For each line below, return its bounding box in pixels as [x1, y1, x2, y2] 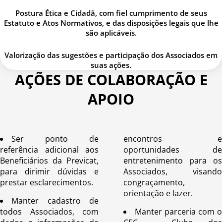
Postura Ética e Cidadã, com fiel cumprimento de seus [15, 7, 207, 18]
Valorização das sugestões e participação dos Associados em [4, 50, 218, 60]
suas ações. [91, 59, 131, 70]
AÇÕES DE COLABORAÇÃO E [14, 69, 208, 89]
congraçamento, [123, 176, 185, 188]
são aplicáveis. [85, 27, 137, 38]
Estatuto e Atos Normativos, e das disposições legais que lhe [3, 17, 219, 28]
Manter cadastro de [11, 195, 99, 206]
